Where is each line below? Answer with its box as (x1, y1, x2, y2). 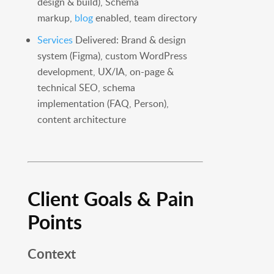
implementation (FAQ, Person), (37, 97, 169, 111)
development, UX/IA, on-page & (37, 65, 174, 79)
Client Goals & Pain (27, 185, 194, 213)
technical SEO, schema (37, 81, 135, 95)
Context (27, 244, 76, 264)
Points (27, 208, 82, 236)
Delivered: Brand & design (72, 33, 186, 47)
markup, (37, 11, 75, 25)
